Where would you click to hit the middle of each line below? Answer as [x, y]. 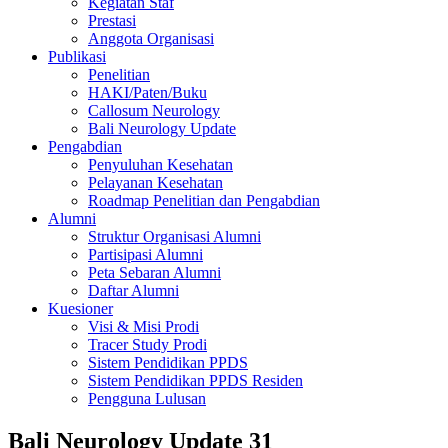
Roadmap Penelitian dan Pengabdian [204, 200]
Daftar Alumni [133, 290]
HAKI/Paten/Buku [147, 92]
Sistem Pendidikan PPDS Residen [195, 380]
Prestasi [112, 20]
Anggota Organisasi [151, 38]
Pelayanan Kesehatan [155, 182]
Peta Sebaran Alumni [154, 272]
